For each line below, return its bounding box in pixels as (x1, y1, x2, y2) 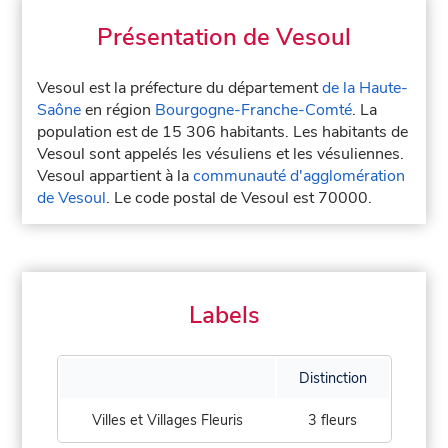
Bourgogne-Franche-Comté (155, 99, 353, 121)
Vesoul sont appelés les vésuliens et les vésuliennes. (37, 143, 405, 165)
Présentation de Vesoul (97, 21, 351, 53)
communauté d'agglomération (193, 165, 406, 187)
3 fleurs (308, 410, 357, 430)
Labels (188, 299, 260, 331)
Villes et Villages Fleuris (91, 410, 243, 430)
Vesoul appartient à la (37, 165, 194, 187)
